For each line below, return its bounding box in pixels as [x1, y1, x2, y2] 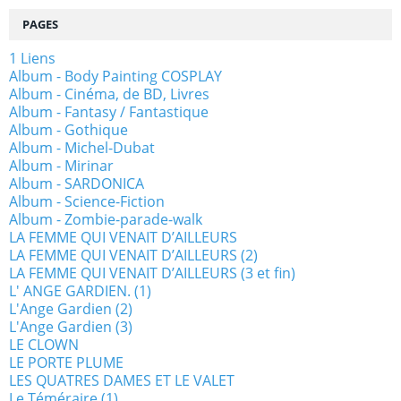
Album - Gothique [9, 119, 128, 140]
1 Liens [9, 47, 55, 68]
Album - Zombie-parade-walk [9, 209, 202, 229]
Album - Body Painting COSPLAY [9, 65, 222, 86]
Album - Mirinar [9, 155, 114, 175]
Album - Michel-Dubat [9, 137, 155, 158]
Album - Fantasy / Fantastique [9, 101, 209, 122]
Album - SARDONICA [9, 173, 144, 193]
